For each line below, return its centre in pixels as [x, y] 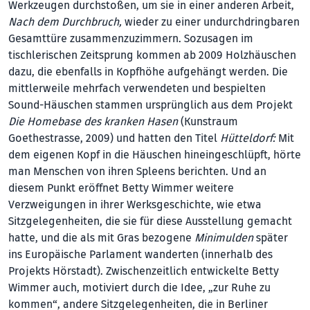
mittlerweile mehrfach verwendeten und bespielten [137, 88]
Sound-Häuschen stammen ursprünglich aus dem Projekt [151, 105]
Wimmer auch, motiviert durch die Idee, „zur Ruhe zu [139, 288]
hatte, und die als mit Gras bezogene [101, 238]
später [271, 238]
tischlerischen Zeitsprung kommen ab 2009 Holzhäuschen [152, 55]
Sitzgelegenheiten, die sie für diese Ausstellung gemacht [150, 221]
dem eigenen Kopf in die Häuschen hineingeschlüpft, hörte [155, 155]
